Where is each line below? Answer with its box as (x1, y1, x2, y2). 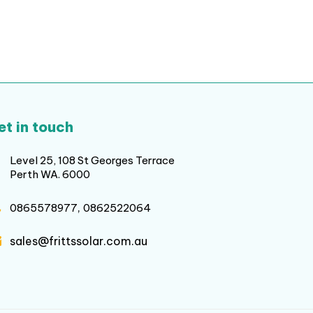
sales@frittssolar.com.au (10, 234, 147, 249)
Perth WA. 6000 (10, 168, 90, 182)
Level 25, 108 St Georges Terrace (10, 154, 175, 168)
